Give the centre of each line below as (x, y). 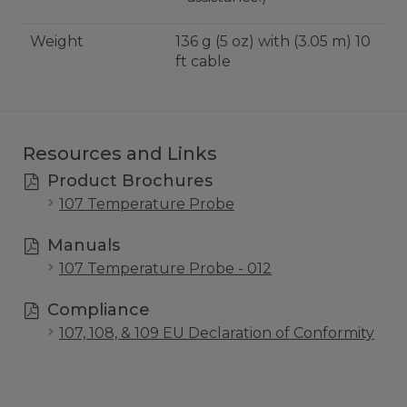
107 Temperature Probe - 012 (165, 268)
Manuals (81, 245)
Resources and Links (120, 153)
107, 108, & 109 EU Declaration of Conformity (217, 333)
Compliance (96, 309)
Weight (57, 41)
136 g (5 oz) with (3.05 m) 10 (273, 41)
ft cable (203, 61)
